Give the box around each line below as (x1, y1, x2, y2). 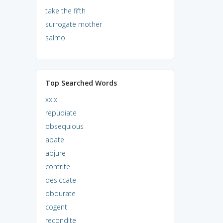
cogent (45, 202, 67, 212)
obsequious (45, 121, 84, 131)
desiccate (45, 175, 76, 185)
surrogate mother (45, 19, 102, 29)
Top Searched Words (45, 78, 117, 88)
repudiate (45, 108, 77, 117)
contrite (45, 161, 70, 171)
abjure (45, 148, 66, 158)
